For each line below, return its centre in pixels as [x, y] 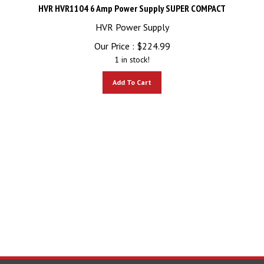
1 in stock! [132, 54]
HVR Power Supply [132, 22]
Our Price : [114, 41]
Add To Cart [132, 77]
